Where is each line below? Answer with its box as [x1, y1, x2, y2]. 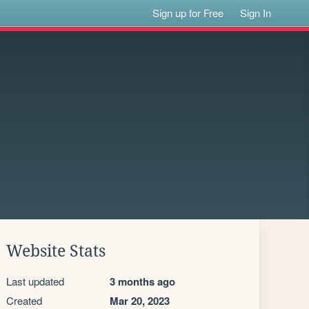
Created [6, 293, 42, 308]
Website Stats [6, 242, 106, 260]
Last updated [6, 274, 64, 288]
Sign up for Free [152, 6, 224, 20]
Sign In [240, 6, 272, 20]
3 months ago [110, 274, 175, 289]
